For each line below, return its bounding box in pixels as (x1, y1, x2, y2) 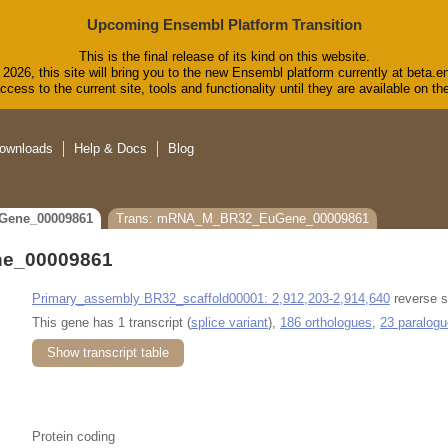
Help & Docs (74, 141, 147, 157)
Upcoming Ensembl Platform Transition (86, 16, 362, 33)
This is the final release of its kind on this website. (78, 49, 370, 65)
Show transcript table (47, 344, 169, 360)
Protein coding (32, 428, 115, 444)
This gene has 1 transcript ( (32, 314, 191, 330)
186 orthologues (280, 314, 372, 330)
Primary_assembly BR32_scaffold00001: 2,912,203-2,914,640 (32, 290, 390, 306)
